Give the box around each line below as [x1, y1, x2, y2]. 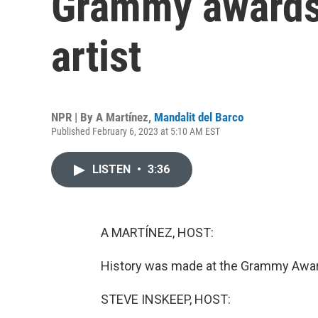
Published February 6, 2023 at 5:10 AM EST [51, 126, 220, 137]
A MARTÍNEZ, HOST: [101, 225, 214, 240]
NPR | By [51, 110, 96, 124]
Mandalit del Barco [154, 110, 243, 124]
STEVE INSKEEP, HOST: [101, 292, 231, 307]
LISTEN [92, 163, 133, 176]
